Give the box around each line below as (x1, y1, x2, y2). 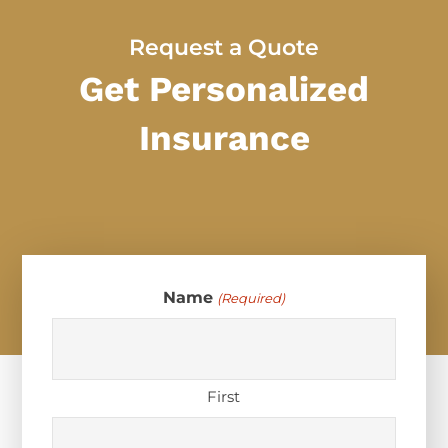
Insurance (138, 117, 310, 160)
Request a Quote (129, 34, 319, 62)
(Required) (216, 290, 285, 307)
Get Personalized (79, 68, 369, 111)
